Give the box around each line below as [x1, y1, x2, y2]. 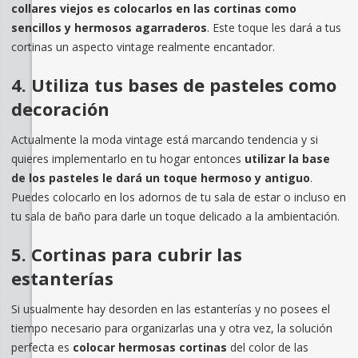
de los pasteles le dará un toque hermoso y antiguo [10, 169, 310, 185]
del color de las [229, 339, 308, 355]
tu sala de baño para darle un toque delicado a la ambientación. [10, 208, 340, 224]
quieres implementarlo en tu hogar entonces [10, 150, 245, 166]
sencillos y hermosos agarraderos [10, 19, 207, 35]
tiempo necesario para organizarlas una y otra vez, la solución [10, 320, 332, 336]
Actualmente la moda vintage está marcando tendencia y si [10, 131, 318, 147]
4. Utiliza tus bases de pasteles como [10, 72, 336, 97]
